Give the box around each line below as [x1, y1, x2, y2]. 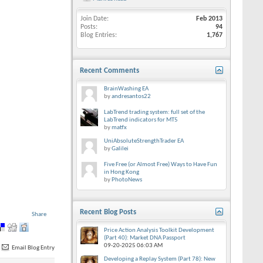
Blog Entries [80, 32, 115, 39]
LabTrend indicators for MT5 [104, 117, 178, 123]
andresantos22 [112, 93, 151, 100]
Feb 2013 [196, 15, 222, 22]
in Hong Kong [104, 169, 139, 176]
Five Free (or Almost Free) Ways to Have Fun [104, 161, 217, 168]
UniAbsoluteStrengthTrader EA [104, 138, 184, 144]
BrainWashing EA [104, 86, 149, 92]
